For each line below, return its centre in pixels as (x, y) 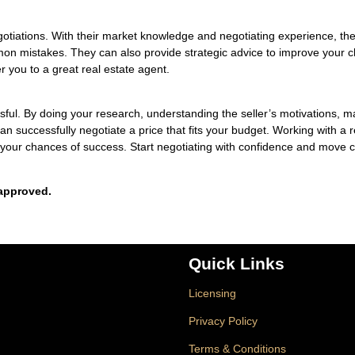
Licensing (212, 293)
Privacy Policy (223, 321)
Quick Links (237, 264)
